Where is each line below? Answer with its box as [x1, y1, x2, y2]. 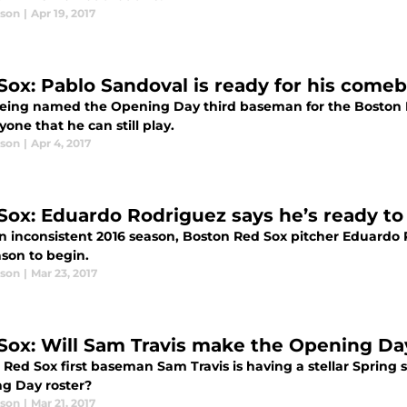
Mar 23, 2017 [31, 266, 97, 280]
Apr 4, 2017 [31, 136, 91, 150]
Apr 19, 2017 [31, 6, 95, 20]
